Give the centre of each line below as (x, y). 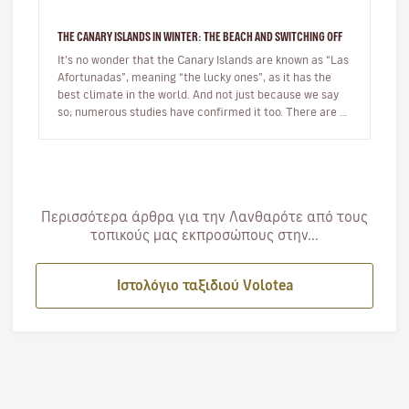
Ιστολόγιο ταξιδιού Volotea (204, 285)
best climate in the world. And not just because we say (198, 94)
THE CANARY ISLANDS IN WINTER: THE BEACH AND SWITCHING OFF (200, 37)
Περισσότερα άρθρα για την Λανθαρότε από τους (204, 217)
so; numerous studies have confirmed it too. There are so (204, 111)
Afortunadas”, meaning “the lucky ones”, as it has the (194, 77)
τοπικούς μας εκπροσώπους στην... (204, 235)
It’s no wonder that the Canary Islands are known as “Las (203, 59)
